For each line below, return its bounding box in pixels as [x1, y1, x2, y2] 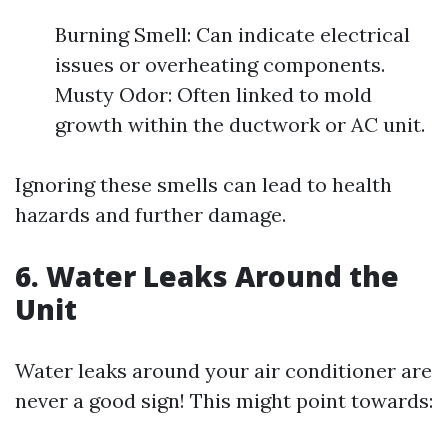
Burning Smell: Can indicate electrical [55, 22, 410, 47]
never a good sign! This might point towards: [15, 388, 433, 413]
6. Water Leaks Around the [15, 257, 399, 295]
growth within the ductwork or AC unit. [55, 112, 425, 137]
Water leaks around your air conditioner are [15, 358, 432, 383]
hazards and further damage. [15, 202, 286, 227]
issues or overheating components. [55, 52, 385, 77]
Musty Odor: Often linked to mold [55, 82, 372, 107]
